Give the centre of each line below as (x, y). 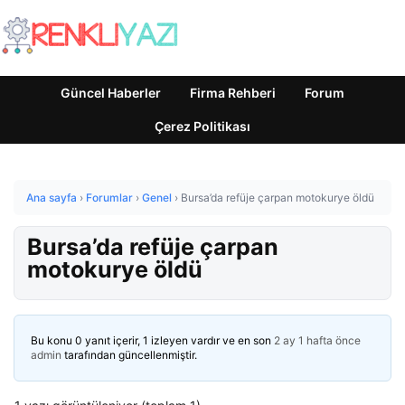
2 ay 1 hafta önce (317, 340)
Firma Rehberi (233, 93)
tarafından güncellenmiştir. (129, 355)
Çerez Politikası (202, 126)
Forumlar (109, 198)
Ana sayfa (52, 198)
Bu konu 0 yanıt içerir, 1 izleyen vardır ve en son (152, 340)
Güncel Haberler (111, 93)
